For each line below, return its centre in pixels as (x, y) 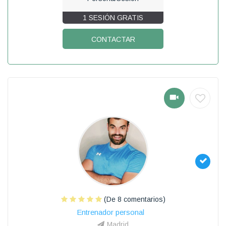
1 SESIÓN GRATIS (113, 17)
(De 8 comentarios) (133, 199)
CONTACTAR (113, 39)
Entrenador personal (110, 212)
